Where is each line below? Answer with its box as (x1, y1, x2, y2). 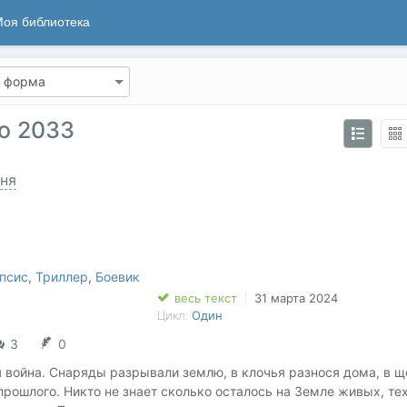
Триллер (35, 269, 88, 284)
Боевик (95, 269, 140, 284)
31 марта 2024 (253, 291, 338, 305)
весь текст (170, 291, 241, 305)
